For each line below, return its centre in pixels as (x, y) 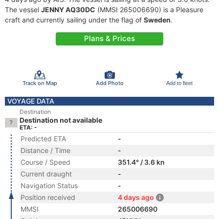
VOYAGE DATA (31, 101)
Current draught (46, 174)
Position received (48, 197)
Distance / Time (45, 150)
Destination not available (61, 120)
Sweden (157, 20)
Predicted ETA (43, 139)
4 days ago (136, 197)
